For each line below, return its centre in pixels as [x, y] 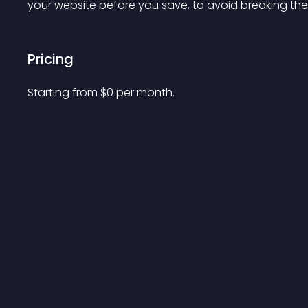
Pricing [51, 59]
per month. [145, 92]
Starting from [64, 92]
